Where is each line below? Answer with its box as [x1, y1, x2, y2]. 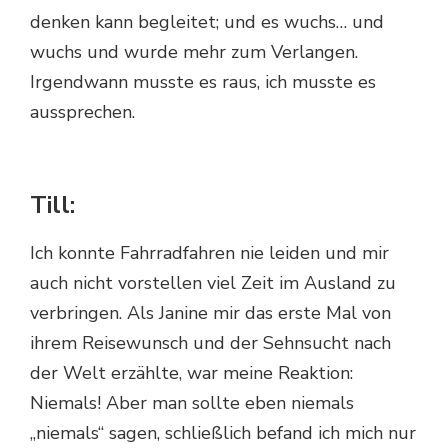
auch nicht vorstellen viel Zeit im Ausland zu [30, 270, 396, 295]
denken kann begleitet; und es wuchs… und [30, 10, 384, 34]
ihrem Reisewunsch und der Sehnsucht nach [30, 330, 391, 355]
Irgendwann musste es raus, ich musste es [30, 70, 376, 94]
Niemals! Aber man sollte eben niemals [30, 390, 354, 415]
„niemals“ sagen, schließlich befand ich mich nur [30, 420, 416, 445]
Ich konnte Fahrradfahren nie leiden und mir [30, 240, 389, 265]
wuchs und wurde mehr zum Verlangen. [30, 40, 358, 64]
